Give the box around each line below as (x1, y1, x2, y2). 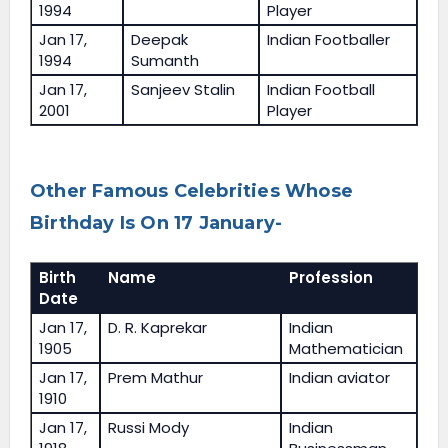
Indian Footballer (267, 28, 391, 50)
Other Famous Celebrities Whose (29, 180, 353, 203)
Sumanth (131, 49, 200, 71)
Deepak (131, 28, 189, 50)
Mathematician (289, 337, 404, 359)
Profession (289, 266, 374, 288)
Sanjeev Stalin (131, 78, 236, 100)
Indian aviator (289, 366, 391, 388)
